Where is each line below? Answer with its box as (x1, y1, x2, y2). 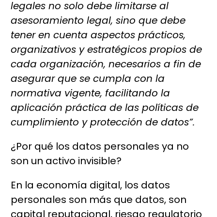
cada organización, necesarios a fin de (11, 57, 201, 71)
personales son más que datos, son (11, 193, 187, 207)
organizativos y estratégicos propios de (11, 43, 202, 57)
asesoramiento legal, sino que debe (11, 14, 186, 28)
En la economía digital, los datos (11, 178, 170, 192)
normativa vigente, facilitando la (11, 86, 170, 100)
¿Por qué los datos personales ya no (11, 139, 189, 154)
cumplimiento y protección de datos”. (11, 115, 195, 129)
